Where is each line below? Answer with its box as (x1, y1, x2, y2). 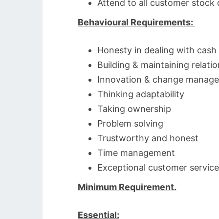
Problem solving (97, 118, 163, 129)
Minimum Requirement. (78, 182, 176, 192)
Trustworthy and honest (97, 133, 198, 143)
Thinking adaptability (97, 89, 184, 99)
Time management (97, 148, 175, 158)
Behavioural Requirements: (78, 17, 195, 27)
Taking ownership (97, 104, 171, 114)
